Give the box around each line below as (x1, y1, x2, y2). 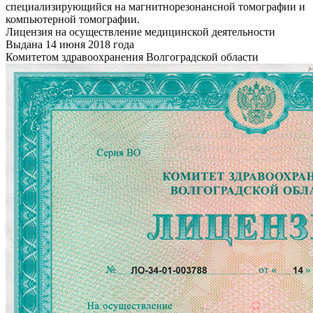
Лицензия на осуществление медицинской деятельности (6, 25, 275, 38)
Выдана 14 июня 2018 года (6, 38, 134, 50)
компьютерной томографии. (6, 13, 140, 25)
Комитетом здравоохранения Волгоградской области (6, 50, 259, 63)
